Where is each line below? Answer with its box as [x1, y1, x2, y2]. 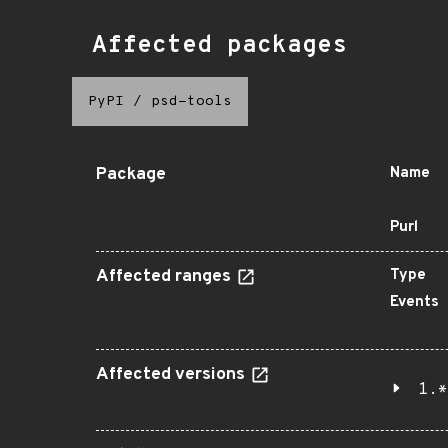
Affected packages [92, 31, 347, 61]
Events [390, 293, 439, 312]
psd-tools [151, 93, 232, 110]
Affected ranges [96, 266, 235, 288]
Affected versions [96, 364, 249, 386]
